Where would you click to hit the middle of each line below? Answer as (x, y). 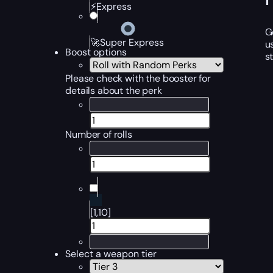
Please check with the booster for (138, 78)
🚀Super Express (127, 42)
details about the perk (114, 90)
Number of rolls (99, 134)
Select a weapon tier (111, 254)
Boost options (96, 52)
